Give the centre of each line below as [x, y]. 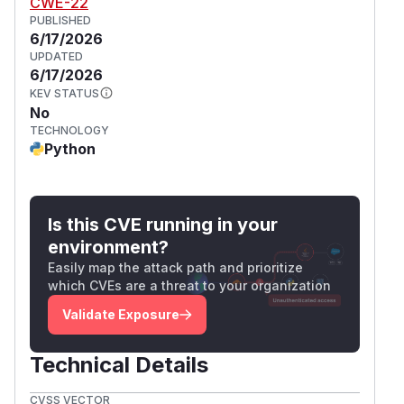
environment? [108, 247]
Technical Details [119, 364]
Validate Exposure [121, 314]
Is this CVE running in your [163, 224]
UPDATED [56, 56]
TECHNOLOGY [69, 130]
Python [70, 148]
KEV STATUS [64, 93]
